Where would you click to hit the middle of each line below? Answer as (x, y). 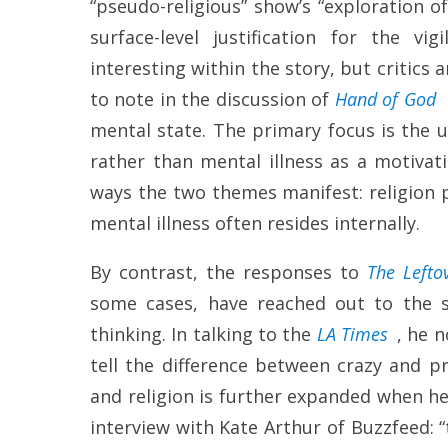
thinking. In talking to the (203, 334)
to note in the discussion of (212, 99)
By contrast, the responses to (228, 272)
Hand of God (385, 99)
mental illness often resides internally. (255, 223)
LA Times (352, 334)
